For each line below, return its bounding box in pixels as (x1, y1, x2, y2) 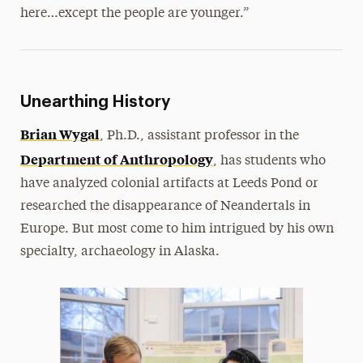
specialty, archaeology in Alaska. (19, 246, 220, 258)
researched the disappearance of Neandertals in (19, 200, 310, 213)
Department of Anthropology (19, 150, 213, 168)
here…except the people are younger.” (19, 7, 249, 20)
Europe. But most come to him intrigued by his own (19, 223, 334, 236)
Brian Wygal (19, 125, 100, 143)
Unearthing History (19, 94, 170, 110)
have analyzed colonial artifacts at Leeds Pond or (19, 177, 318, 190)
